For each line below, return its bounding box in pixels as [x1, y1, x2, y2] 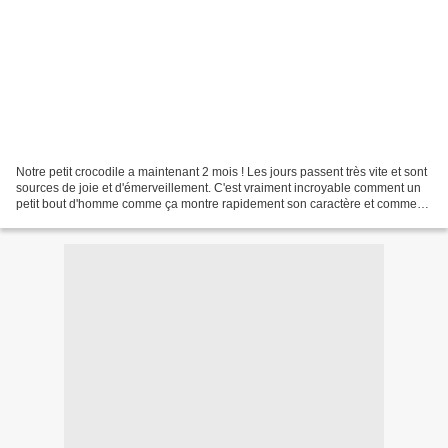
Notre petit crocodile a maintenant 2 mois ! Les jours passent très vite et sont [16, 164, 427, 179]
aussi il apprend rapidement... [16, 212, 177, 227]
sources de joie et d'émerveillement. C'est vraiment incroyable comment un [16, 180, 421, 195]
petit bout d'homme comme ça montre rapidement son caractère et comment [16, 196, 427, 211]
